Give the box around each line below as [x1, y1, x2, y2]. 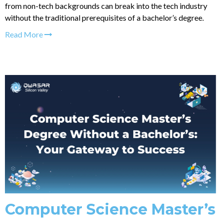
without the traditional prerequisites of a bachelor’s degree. [5, 12, 204, 22]
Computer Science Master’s [5, 200, 216, 219]
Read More [5, 29, 44, 39]
